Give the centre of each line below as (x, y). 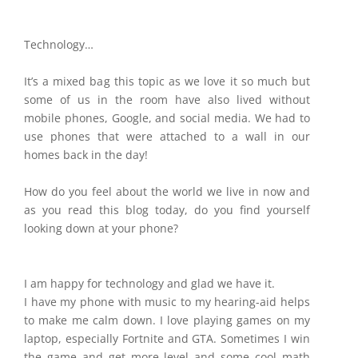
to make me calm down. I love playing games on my (167, 320)
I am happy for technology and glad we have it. (151, 283)
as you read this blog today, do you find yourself (167, 210)
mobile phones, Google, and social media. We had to (167, 118)
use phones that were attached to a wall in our (167, 136)
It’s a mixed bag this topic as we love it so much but (167, 81)
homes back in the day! (86, 155)
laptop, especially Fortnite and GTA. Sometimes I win (167, 338)
